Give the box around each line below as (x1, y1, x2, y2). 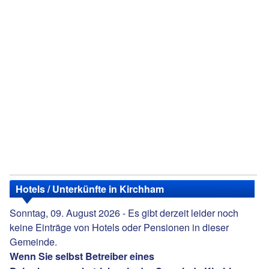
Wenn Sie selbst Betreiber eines (10, 249, 155, 264)
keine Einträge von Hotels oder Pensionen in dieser (10, 220, 229, 235)
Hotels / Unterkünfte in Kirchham (16, 182, 165, 196)
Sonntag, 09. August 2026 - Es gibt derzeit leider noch (10, 205, 239, 220)
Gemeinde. (10, 234, 58, 249)
